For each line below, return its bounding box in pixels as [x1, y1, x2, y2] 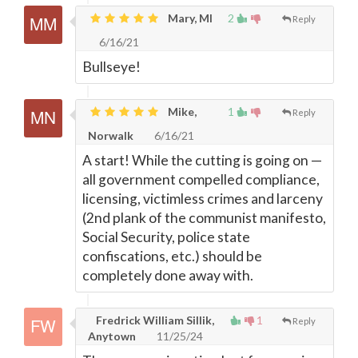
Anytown [88, 329, 136, 343]
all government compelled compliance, [82, 171, 320, 188]
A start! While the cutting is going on [82, 152, 311, 169]
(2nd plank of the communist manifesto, [82, 209, 326, 226]
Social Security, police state [82, 229, 250, 245]
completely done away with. [82, 267, 253, 284]
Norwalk [88, 129, 133, 142]
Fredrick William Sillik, [93, 313, 214, 327]
